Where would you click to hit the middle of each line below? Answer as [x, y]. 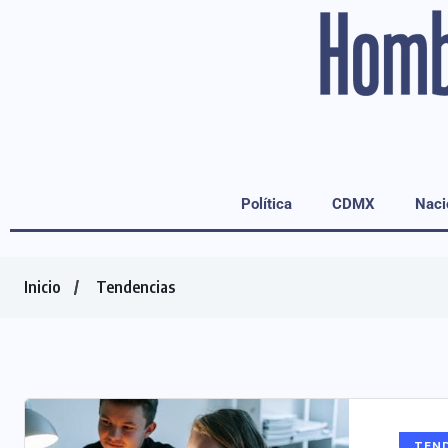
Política [266, 204]
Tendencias [135, 287]
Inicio [42, 287]
